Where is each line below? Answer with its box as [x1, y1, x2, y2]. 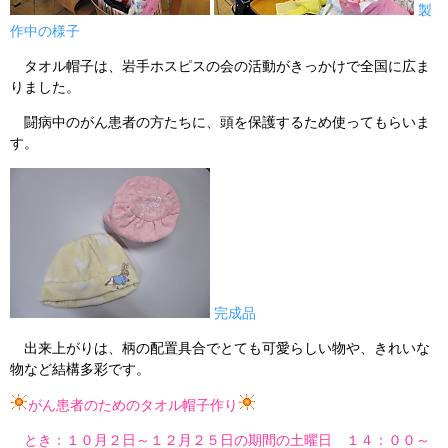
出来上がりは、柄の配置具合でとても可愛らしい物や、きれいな [10, 340, 430, 356]
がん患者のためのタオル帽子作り [28, 397, 238, 413]
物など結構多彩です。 [10, 361, 150, 377]
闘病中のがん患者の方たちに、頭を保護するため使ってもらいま [10, 114, 430, 130]
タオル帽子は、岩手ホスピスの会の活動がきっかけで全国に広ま [10, 58, 430, 74]
